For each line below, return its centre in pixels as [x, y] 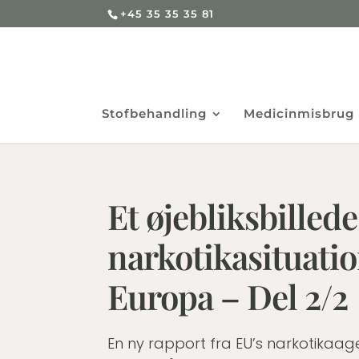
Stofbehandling [154, 113]
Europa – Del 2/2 [228, 296]
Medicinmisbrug [299, 113]
